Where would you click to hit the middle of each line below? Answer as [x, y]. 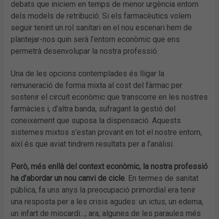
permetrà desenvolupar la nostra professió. [85, 51]
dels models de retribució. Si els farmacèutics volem [101, 16]
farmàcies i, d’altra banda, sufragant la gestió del [93, 109]
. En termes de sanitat [162, 178]
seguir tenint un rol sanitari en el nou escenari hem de [102, 28]
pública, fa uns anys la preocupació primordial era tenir [103, 190]
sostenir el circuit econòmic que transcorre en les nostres [109, 97]
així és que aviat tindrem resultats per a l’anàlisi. [93, 144]
